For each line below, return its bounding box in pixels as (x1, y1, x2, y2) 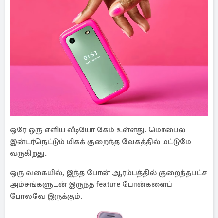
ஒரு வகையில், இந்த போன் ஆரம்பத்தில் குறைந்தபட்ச (10, 168, 207, 178)
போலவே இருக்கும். (10, 191, 82, 201)
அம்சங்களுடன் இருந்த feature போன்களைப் (10, 180, 172, 189)
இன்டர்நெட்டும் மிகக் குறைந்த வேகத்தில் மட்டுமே (10, 137, 191, 146)
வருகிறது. (10, 148, 47, 158)
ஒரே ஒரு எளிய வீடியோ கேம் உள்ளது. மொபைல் (10, 125, 185, 135)
